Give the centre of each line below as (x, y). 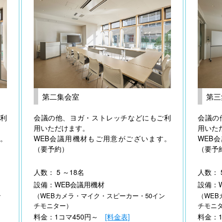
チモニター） (53, 205)
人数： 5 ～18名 (59, 172)
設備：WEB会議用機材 (69, 184)
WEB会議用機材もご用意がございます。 (102, 138)
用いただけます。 (61, 128)
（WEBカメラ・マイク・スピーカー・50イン (99, 195)
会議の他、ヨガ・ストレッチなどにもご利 (102, 117)
